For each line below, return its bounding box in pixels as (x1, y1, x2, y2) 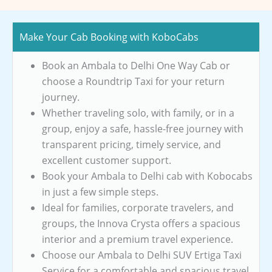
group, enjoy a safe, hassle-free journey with (42, 121, 243, 135)
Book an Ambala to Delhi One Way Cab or (42, 58, 230, 72)
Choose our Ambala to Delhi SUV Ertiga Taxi (42, 248, 242, 262)
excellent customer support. (42, 153, 171, 167)
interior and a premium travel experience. (42, 232, 233, 246)
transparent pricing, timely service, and (42, 137, 221, 151)
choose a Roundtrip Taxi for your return (42, 74, 225, 88)
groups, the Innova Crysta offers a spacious (42, 216, 240, 230)
